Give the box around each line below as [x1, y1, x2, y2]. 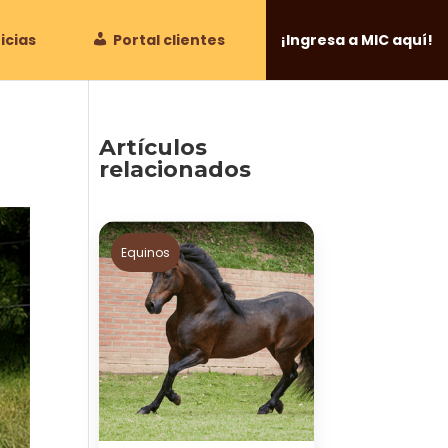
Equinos [121, 244, 171, 261]
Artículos [99, 134, 208, 161]
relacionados [99, 156, 252, 183]
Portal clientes [113, 30, 225, 50]
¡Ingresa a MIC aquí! [281, 30, 433, 50]
